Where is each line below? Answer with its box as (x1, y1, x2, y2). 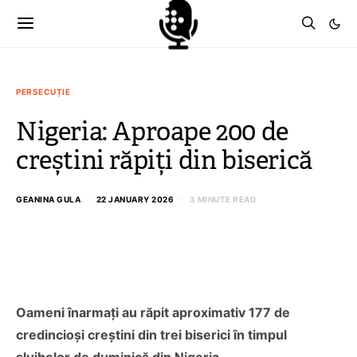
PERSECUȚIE (16, 87, 70, 96)
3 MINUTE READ (189, 194, 256, 204)
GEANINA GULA (16, 194, 80, 204)
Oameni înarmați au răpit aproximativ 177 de (16, 304, 290, 320)
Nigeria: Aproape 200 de (16, 116, 288, 147)
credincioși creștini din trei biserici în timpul (16, 327, 287, 343)
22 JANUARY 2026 (96, 194, 174, 204)
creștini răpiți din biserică (16, 144, 312, 176)
